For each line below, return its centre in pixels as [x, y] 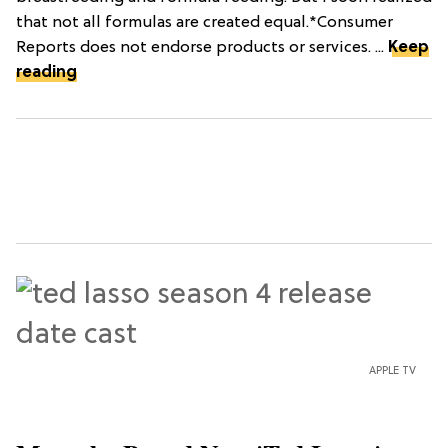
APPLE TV [392, 371]
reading [46, 73]
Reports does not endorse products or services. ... [202, 48]
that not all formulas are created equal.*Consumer [204, 23]
